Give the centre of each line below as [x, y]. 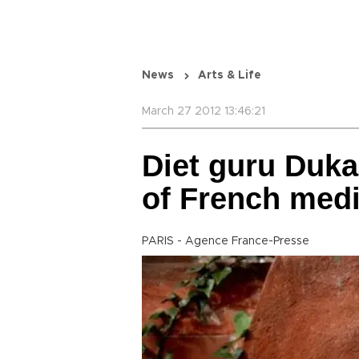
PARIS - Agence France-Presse [226, 241]
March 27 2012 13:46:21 [204, 111]
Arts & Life [230, 75]
